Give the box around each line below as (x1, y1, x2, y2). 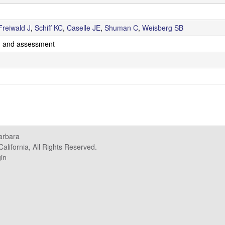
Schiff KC (35, 23, 63, 33)
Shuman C (104, 23, 138, 33)
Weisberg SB (142, 23, 183, 33)
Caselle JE (67, 23, 100, 33)
